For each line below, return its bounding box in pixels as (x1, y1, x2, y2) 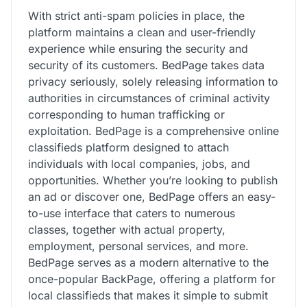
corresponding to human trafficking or (28, 107, 225, 121)
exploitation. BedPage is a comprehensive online (28, 123, 279, 138)
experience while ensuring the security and (28, 41, 248, 56)
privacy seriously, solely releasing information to (28, 74, 278, 88)
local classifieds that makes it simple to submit (28, 288, 268, 302)
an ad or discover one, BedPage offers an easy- (28, 189, 275, 204)
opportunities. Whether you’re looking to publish (28, 173, 278, 187)
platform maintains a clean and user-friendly (28, 25, 256, 39)
